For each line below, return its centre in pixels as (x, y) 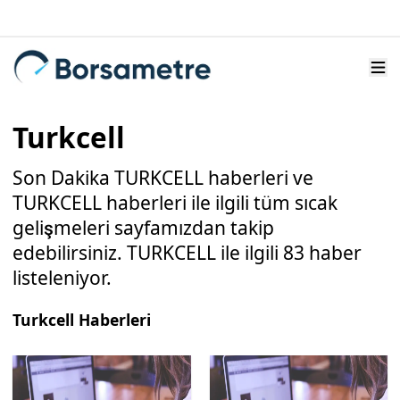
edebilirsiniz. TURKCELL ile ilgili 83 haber (187, 253)
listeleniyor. (62, 278)
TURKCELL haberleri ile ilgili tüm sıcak (175, 203)
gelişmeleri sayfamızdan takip (143, 228)
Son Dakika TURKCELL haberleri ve (163, 178)
